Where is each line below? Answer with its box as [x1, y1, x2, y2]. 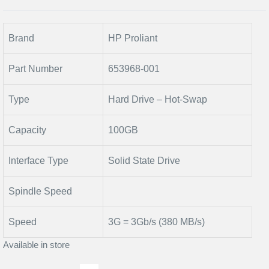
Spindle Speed [8, 186, 72, 196]
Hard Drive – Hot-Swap [108, 94, 207, 104]
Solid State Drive [108, 156, 180, 166]
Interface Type [8, 156, 68, 166]
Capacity [8, 125, 46, 135]
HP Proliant [108, 33, 157, 43]
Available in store [3, 240, 70, 250]
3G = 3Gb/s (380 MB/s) [108, 217, 205, 227]
